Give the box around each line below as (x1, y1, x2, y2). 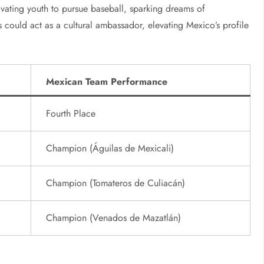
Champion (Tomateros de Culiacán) (46, 176, 186, 190)
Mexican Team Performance (46, 75, 168, 89)
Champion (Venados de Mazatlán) (46, 211, 181, 225)
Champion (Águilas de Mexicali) (46, 141, 174, 156)
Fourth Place (46, 107, 96, 121)
